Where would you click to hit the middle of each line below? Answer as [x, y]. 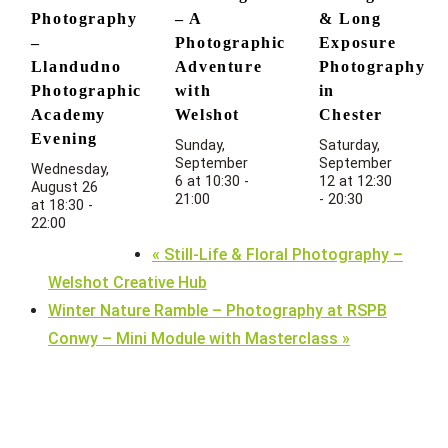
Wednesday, [69, 170]
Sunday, [199, 146]
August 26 [64, 188]
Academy [68, 115]
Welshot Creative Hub [127, 282]
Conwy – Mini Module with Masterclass [195, 338]
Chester [350, 115]
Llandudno [76, 67]
